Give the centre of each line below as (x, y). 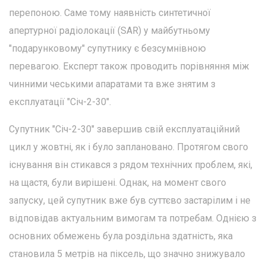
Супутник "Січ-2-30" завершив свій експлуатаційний (124, 129)
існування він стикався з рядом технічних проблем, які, (131, 164)
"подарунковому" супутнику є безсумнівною (107, 48)
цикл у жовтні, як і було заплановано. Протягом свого (129, 147)
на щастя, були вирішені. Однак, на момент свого (118, 182)
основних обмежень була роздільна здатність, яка (121, 236)
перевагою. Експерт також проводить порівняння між (129, 66)
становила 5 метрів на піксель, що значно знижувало (127, 254)
